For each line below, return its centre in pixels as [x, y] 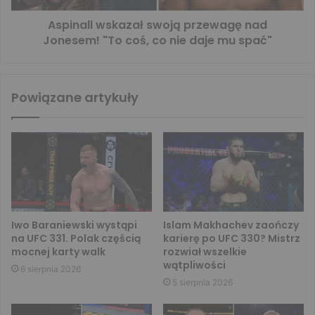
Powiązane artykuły [75, 98]
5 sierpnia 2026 [202, 283]
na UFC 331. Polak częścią [76, 239]
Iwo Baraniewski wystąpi [74, 225]
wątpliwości [194, 265]
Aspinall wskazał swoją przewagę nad [157, 25]
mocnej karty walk [58, 252]
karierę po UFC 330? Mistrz [232, 239]
